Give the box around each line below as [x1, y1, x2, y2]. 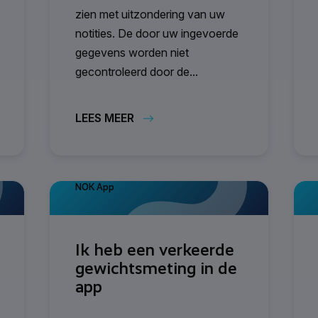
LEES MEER [75, 111, 134, 125]
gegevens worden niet [75, 45, 189, 60]
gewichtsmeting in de [75, 258, 237, 278]
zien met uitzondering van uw [75, 6, 225, 21]
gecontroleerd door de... [75, 64, 198, 79]
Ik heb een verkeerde [75, 239, 234, 260]
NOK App [75, 181, 114, 192]
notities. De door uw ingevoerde [75, 26, 238, 40]
